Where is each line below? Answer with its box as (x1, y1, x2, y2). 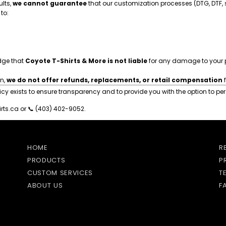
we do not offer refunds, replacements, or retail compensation (7, 76, 222, 84)
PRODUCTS (27, 155, 66, 165)
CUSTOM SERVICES (27, 168, 93, 178)
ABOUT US (27, 181, 63, 190)
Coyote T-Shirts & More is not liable (25, 56, 147, 65)
